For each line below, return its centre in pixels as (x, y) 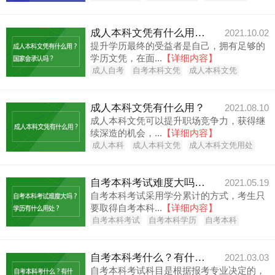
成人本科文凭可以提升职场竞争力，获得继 (178, 120)
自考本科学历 (173, 220)
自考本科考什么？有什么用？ (200, 258)
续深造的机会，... (126, 133)
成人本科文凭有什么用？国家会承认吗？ (200, 33)
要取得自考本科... (126, 208)
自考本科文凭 (157, 71)
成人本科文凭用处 (221, 145)
